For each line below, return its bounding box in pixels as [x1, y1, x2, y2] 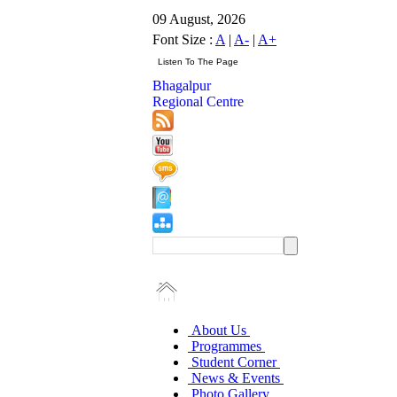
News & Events [188, 370, 284, 385]
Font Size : [152, 32, 215, 47]
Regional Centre [152, 94, 244, 109]
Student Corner [188, 354, 280, 370]
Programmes [188, 339, 265, 354]
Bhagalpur [152, 78, 211, 93]
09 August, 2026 [152, 12, 245, 27]
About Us [188, 323, 250, 338]
